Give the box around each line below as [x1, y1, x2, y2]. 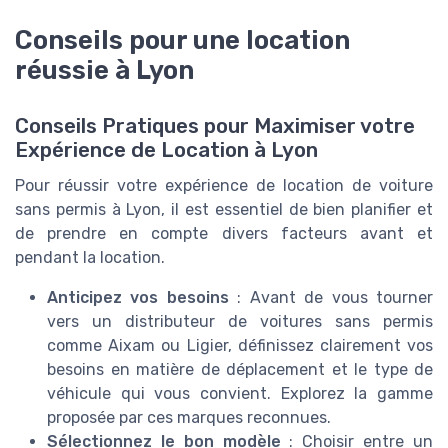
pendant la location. [15, 248, 165, 268]
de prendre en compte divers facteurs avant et [15, 224, 433, 244]
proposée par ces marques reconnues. [47, 408, 331, 428]
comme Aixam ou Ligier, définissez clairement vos [47, 336, 433, 356]
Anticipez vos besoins [47, 288, 229, 308]
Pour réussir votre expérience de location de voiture [15, 176, 433, 196]
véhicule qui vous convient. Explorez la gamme [47, 384, 433, 404]
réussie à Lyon [15, 55, 194, 86]
